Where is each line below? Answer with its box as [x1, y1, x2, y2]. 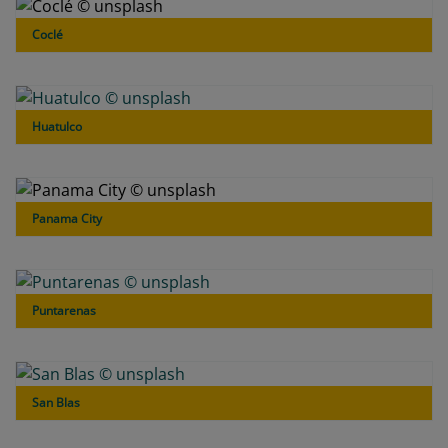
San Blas [32, 393, 80, 411]
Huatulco [32, 117, 82, 135]
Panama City [32, 209, 102, 227]
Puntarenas [32, 301, 96, 319]
